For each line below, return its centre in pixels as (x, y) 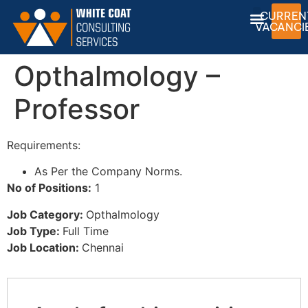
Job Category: (46, 214)
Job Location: (44, 247)
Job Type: (35, 231)
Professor (77, 109)
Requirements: (44, 145)
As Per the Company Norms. (108, 172)
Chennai (103, 247)
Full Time (86, 231)
